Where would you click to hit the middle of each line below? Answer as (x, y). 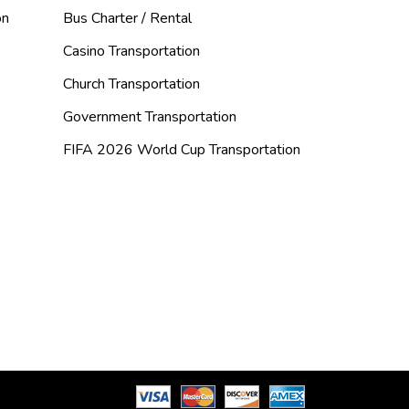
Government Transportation (150, 117)
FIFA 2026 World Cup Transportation (182, 150)
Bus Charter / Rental (127, 18)
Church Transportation (131, 84)
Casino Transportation (131, 51)
